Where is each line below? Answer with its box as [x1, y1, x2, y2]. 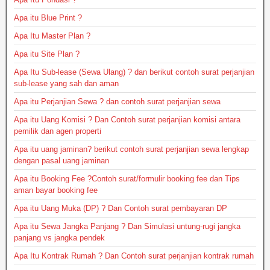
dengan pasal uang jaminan [14, 156, 109, 166]
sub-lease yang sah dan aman [14, 79, 119, 89]
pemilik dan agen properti [14, 127, 101, 136]
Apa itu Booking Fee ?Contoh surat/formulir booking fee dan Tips [14, 174, 240, 184]
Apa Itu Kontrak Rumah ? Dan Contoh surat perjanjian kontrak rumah [14, 251, 254, 261]
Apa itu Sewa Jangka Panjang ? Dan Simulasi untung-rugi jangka [14, 222, 240, 231]
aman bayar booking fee [14, 186, 98, 195]
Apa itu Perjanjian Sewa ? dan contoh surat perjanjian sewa [14, 97, 221, 107]
